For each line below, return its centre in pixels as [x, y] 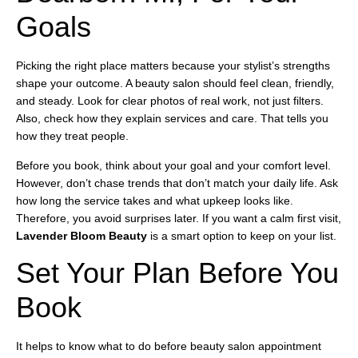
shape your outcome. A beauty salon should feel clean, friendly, [175, 84]
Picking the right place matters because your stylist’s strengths [173, 66]
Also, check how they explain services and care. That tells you [172, 119]
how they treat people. [72, 136]
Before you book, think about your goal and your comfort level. [173, 165]
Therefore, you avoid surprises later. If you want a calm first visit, [179, 218]
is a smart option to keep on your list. [242, 235]
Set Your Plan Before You [177, 273]
